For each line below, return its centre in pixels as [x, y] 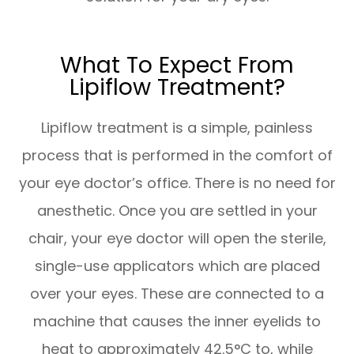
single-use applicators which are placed [177, 265]
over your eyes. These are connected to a [177, 293]
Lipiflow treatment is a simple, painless [177, 127]
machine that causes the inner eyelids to [177, 321]
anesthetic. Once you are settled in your [177, 210]
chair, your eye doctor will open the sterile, [177, 238]
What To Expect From [177, 64]
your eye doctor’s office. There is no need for [177, 183]
